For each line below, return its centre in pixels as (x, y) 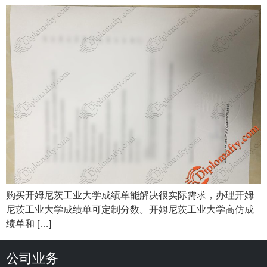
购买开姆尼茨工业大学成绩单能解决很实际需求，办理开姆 (130, 195)
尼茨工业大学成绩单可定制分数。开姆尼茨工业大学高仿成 (130, 210)
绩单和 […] (29, 224)
